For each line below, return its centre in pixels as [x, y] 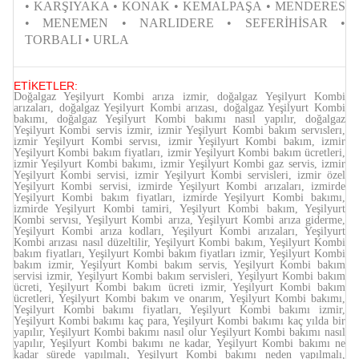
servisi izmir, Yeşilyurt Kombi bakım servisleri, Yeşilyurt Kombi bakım [179, 276]
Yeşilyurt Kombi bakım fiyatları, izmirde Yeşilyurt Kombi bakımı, [179, 198]
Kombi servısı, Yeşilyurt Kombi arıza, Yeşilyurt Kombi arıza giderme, [179, 220]
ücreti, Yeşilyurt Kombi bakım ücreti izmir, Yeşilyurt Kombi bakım [179, 288]
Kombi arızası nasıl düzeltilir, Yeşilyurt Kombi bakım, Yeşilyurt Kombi [179, 243]
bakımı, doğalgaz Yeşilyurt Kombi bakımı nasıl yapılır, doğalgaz [179, 119]
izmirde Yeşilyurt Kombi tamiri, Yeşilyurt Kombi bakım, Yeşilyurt [179, 209]
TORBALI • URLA [77, 40]
